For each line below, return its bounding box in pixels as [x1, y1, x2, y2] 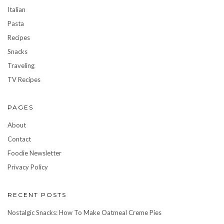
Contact [7, 135, 31, 143]
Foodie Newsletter [7, 149, 61, 157]
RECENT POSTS [7, 191, 66, 199]
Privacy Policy [7, 163, 48, 171]
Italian [7, 5, 25, 14]
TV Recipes [7, 75, 40, 84]
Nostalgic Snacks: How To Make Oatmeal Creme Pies [7, 208, 161, 217]
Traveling [7, 61, 34, 70]
